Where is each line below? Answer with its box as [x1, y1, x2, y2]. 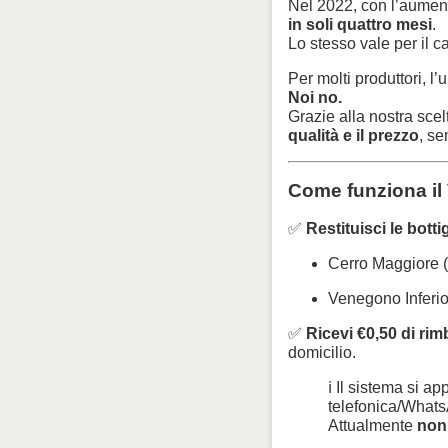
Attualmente [328, 417, 417, 435]
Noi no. [288, 88, 342, 106]
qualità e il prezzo [288, 126, 419, 144]
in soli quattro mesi [288, 15, 432, 33]
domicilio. [288, 344, 356, 362]
